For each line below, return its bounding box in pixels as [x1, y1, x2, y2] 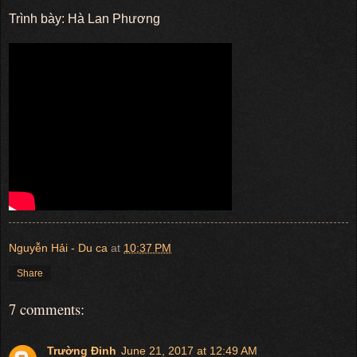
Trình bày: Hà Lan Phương [9, 11, 160, 25]
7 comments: [9, 298, 84, 319]
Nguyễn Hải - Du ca [9, 241, 108, 254]
